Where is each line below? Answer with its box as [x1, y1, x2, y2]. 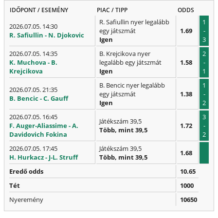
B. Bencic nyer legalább [99, 81, 165, 90]
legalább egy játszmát [99, 58, 162, 67]
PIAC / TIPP [97, 6, 127, 15]
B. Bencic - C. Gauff [9, 94, 68, 103]
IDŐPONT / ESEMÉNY [10, 6, 68, 15]
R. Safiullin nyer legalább [99, 18, 169, 27]
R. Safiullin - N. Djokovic [9, 31, 84, 40]
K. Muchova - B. [9, 58, 57, 67]
